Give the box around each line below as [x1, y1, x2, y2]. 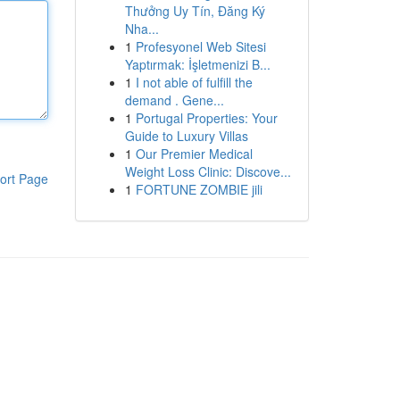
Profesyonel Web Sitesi [135, 37, 266, 55]
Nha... [124, 20, 159, 37]
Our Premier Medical [135, 145, 253, 162]
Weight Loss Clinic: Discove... [124, 162, 291, 180]
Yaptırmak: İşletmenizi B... [124, 55, 271, 73]
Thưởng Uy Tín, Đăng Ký [124, 2, 265, 20]
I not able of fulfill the [135, 73, 253, 91]
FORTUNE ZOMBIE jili [135, 180, 262, 198]
